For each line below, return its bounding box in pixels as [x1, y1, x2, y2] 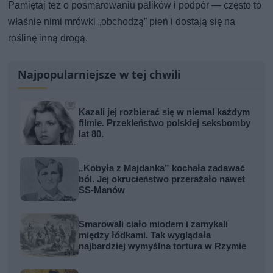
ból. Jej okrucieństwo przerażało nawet [79, 174, 246, 185]
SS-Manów [79, 185, 126, 196]
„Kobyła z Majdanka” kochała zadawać [79, 163, 246, 174]
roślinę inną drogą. [8, 32, 88, 44]
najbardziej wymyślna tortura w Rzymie [79, 241, 247, 252]
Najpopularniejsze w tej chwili [18, 67, 181, 82]
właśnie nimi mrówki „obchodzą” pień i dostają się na [8, 16, 236, 28]
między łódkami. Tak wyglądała [79, 230, 211, 241]
